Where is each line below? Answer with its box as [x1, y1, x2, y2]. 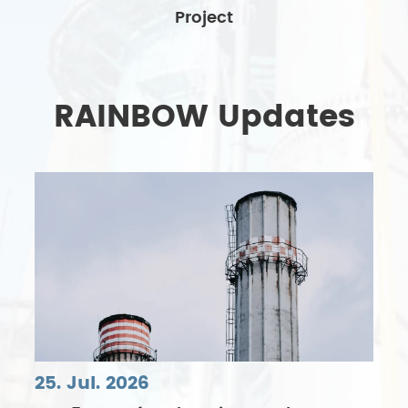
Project [174, 4, 233, 31]
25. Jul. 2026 [35, 369, 150, 400]
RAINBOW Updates [53, 91, 355, 143]
